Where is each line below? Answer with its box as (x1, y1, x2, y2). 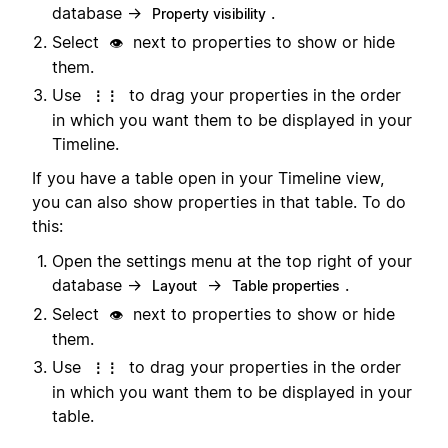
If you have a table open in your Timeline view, (32, 168, 384, 189)
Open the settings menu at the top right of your (52, 250, 412, 271)
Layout (152, 276, 197, 294)
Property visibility (152, 4, 266, 22)
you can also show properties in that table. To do (32, 192, 406, 213)
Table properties (232, 276, 340, 294)
